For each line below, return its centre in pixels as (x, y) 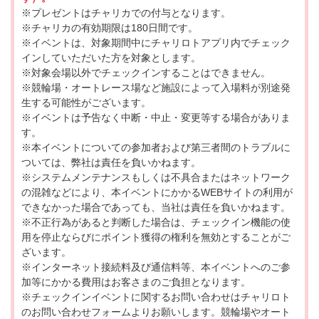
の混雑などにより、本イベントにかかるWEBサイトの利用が (157, 192)
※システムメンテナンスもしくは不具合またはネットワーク (156, 177)
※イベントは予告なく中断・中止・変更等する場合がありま (156, 117)
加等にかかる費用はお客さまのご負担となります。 (136, 282)
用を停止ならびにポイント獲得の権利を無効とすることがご (156, 237)
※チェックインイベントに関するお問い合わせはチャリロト (156, 297)
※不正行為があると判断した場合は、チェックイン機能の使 (156, 222)
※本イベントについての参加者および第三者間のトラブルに (156, 147)
